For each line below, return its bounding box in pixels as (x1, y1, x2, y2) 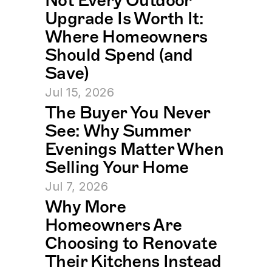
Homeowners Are (45, 214, 182, 236)
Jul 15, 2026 (45, 85, 114, 100)
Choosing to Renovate (45, 233, 217, 254)
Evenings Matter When (45, 138, 223, 160)
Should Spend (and (45, 44, 193, 66)
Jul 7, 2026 (45, 179, 108, 194)
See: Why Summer (45, 120, 190, 141)
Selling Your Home (45, 157, 189, 178)
